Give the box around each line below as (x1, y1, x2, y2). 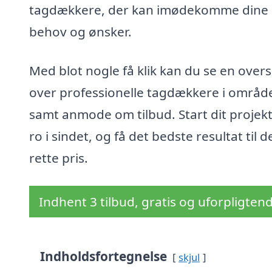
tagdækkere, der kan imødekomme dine (29, 1, 268, 19)
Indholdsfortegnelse (40, 247, 167, 265)
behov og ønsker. (29, 23, 132, 41)
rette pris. (29, 149, 88, 166)
